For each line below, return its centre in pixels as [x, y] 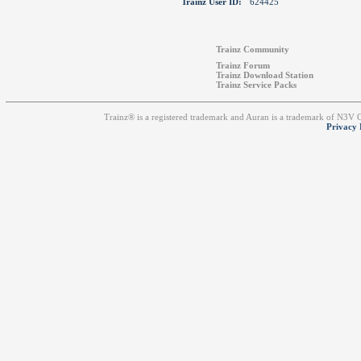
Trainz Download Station [265, 75]
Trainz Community [253, 49]
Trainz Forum [243, 65]
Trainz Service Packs [257, 85]
